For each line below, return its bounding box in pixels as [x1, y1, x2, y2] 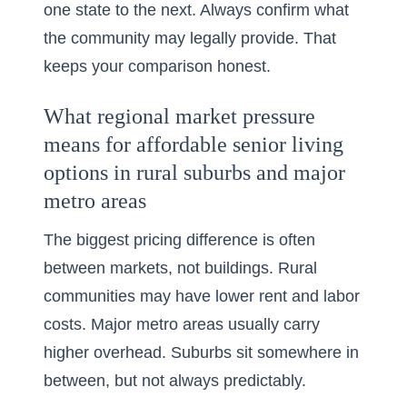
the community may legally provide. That [44, 29, 336, 47]
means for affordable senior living [44, 133, 343, 156]
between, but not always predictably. [44, 372, 306, 390]
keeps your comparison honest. [44, 57, 271, 75]
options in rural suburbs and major [44, 161, 345, 184]
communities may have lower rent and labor [44, 287, 360, 305]
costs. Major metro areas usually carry [44, 315, 320, 333]
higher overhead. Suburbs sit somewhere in [44, 343, 359, 362]
